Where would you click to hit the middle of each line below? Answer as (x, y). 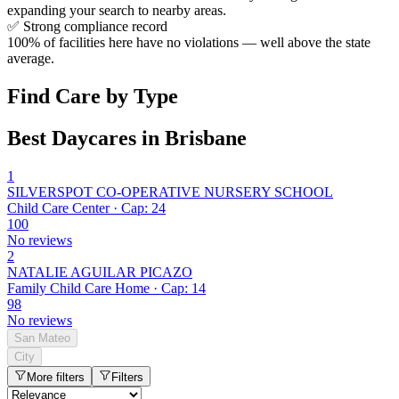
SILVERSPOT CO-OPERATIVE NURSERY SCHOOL (170, 192)
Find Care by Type (93, 97)
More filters (56, 378)
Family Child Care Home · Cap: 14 (106, 289)
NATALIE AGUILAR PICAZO (100, 273)
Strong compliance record (95, 27)
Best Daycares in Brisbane (127, 138)
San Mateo (42, 338)
